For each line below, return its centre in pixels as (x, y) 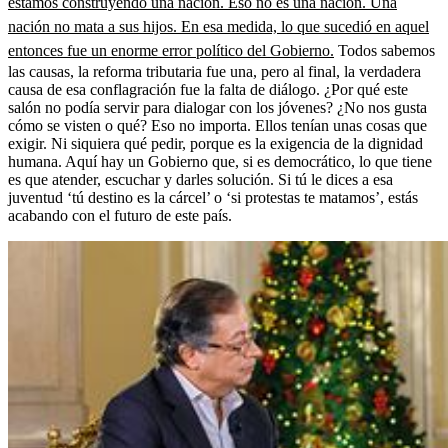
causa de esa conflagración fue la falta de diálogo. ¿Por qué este (208, 89)
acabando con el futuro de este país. (120, 215)
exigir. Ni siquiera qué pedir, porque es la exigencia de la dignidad (215, 143)
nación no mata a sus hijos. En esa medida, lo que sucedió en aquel (218, 26)
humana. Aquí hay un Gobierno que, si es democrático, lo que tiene (220, 161)
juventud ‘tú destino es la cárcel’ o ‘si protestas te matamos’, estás (213, 197)
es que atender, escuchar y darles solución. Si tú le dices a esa (200, 179)
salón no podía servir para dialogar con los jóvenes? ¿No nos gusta (217, 107)
